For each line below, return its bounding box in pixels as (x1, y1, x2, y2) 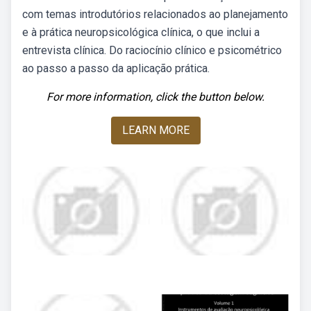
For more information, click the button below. (47, 90, 264, 103)
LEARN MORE (121, 124, 190, 137)
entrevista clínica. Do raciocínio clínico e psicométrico (22, 44, 282, 57)
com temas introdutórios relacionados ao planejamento (22, 8, 288, 21)
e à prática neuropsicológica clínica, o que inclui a (22, 26, 260, 39)
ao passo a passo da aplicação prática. (22, 62, 210, 75)
